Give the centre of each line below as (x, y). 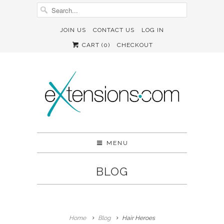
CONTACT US (114, 30)
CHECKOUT (135, 45)
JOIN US (73, 30)
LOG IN (153, 30)
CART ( (92, 45)
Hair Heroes (138, 218)
